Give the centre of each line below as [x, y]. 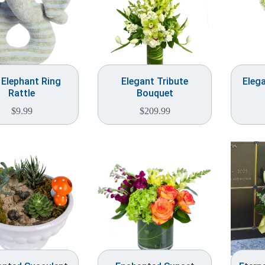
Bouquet [155, 93]
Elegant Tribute [155, 81]
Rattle [22, 93]
